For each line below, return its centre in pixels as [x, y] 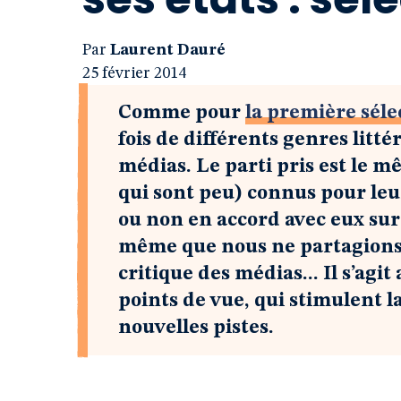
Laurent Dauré [168, 50]
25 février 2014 [134, 73]
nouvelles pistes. [196, 328]
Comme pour [182, 113]
